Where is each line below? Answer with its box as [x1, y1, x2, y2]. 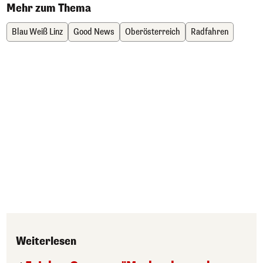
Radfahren [191, 26, 228, 38]
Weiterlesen [16, 234, 76, 248]
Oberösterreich [125, 26, 180, 38]
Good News [73, 26, 114, 38]
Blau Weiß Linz [12, 26, 63, 38]
